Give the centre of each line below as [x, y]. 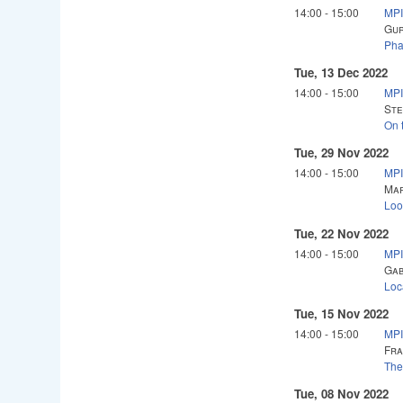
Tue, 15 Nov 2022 [342, 313]
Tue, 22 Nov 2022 [342, 233]
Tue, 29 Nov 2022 [342, 153]
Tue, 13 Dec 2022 [341, 73]
